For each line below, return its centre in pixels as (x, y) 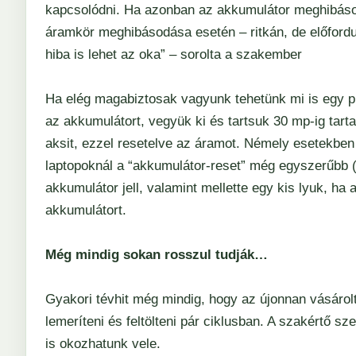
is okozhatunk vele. (103, 344)
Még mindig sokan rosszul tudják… (157, 255)
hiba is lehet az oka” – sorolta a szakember (174, 54)
